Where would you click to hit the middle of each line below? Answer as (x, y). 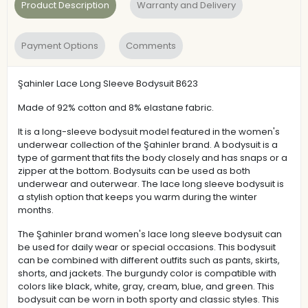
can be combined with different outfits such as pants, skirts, (149, 260)
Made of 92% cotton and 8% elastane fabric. (116, 107)
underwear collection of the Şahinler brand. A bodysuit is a (148, 144)
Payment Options (60, 45)
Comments (151, 45)
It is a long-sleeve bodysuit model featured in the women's (149, 131)
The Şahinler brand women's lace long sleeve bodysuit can (150, 234)
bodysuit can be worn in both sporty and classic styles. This (148, 299)
